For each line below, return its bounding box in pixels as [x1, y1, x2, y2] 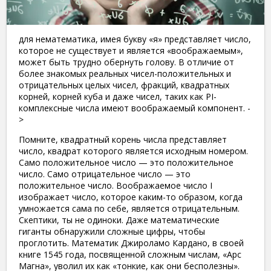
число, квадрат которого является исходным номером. [19, 145, 248, 157]
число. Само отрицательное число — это [19, 168, 191, 180]
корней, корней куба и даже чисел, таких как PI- [19, 90, 217, 102]
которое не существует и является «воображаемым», [19, 44, 243, 56]
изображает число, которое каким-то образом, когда [19, 191, 243, 203]
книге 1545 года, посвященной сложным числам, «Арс [19, 248, 241, 260]
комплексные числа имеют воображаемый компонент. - [19, 102, 250, 114]
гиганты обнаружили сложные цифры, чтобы [19, 225, 205, 237]
